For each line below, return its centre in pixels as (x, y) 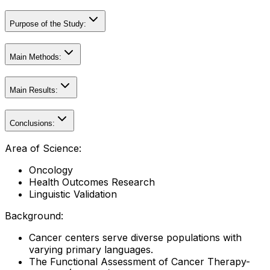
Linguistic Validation (73, 194)
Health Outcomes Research (92, 182)
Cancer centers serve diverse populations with (135, 238)
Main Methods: (36, 57)
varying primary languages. (91, 250)
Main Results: (34, 90)
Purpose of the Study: (48, 24)
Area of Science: (43, 149)
